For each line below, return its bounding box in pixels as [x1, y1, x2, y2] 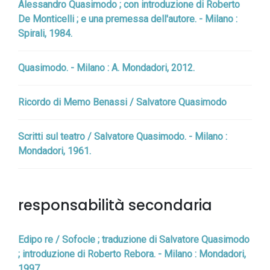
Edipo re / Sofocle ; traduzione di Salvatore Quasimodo [18, 234, 250, 245]
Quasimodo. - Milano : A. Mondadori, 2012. [18, 62, 195, 74]
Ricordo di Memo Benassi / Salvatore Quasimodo [18, 96, 227, 108]
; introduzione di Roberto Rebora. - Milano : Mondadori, [18, 248, 246, 260]
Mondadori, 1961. [18, 145, 91, 157]
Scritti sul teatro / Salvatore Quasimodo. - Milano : [18, 131, 227, 142]
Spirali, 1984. [18, 28, 72, 39]
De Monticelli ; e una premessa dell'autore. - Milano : [18, 13, 237, 25]
